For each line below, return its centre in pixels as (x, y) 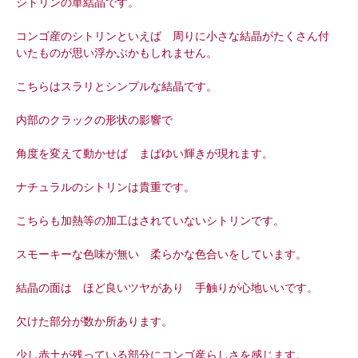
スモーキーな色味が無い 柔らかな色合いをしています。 (161, 254)
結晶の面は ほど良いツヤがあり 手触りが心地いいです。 (167, 287)
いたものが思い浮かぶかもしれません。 (117, 52)
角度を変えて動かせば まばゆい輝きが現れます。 (145, 153)
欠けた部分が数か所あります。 (94, 321)
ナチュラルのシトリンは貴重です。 (105, 187)
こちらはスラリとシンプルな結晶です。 (117, 86)
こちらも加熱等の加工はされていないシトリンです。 (150, 220)
